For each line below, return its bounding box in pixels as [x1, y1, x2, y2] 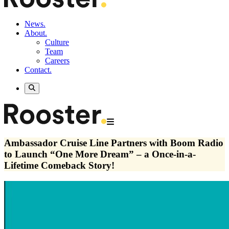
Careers [45, 56, 70, 65]
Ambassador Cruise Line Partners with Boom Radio [4, 138, 223, 149]
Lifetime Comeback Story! [4, 160, 114, 171]
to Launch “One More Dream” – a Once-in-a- [4, 149, 196, 160]
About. [25, 29, 47, 37]
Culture [45, 38, 69, 47]
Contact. [25, 65, 52, 74]
